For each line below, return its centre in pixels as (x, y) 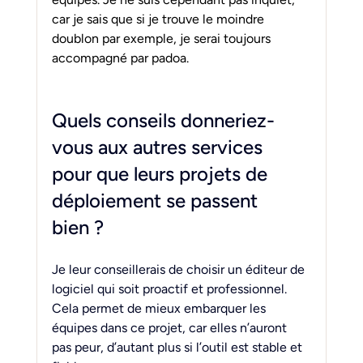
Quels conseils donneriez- (163, 120)
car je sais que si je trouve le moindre (159, 19)
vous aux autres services (159, 147)
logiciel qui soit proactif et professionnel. (171, 288)
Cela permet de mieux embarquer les (160, 308)
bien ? (77, 227)
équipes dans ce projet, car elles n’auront (171, 327)
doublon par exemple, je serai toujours (162, 38)
